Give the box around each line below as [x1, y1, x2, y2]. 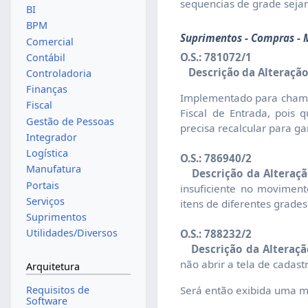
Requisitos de [25, 283, 89, 297]
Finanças [25, 82, 67, 96]
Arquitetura [25, 259, 80, 273]
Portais [25, 178, 59, 192]
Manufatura [25, 162, 81, 176]
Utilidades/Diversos [25, 226, 118, 240]
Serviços [25, 194, 65, 208]
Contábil [25, 50, 65, 64]
